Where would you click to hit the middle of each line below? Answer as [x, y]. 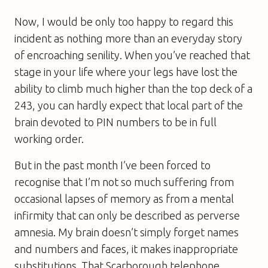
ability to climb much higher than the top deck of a [133, 88]
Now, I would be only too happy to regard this [124, 21]
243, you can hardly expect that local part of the [129, 105]
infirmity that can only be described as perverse [127, 215]
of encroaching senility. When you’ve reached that [132, 55]
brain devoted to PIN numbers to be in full [115, 122]
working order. [49, 138]
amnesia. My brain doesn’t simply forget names [127, 232]
